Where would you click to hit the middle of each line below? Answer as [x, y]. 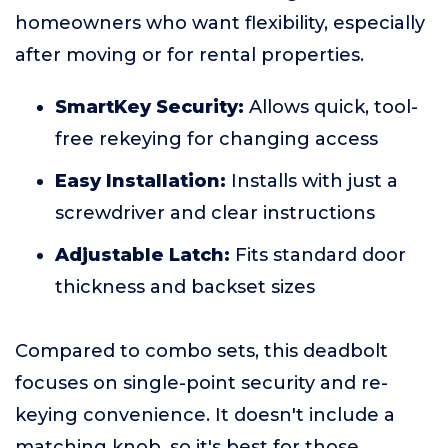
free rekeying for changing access [216, 139]
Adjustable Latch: [142, 255]
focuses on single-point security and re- [201, 383]
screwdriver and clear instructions [215, 213]
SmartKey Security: [149, 107]
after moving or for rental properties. [189, 55]
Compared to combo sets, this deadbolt [201, 351]
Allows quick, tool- [331, 107]
